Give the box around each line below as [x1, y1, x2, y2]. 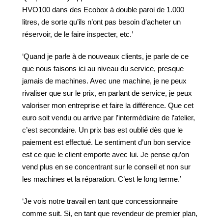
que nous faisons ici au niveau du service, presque [22, 64, 184, 73]
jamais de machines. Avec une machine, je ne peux [22, 77, 187, 85]
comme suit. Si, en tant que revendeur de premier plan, [22, 209, 197, 218]
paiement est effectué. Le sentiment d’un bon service [22, 138, 191, 146]
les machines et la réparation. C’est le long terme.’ [22, 175, 181, 183]
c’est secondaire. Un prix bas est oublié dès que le [22, 126, 183, 134]
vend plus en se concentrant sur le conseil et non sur [22, 163, 191, 171]
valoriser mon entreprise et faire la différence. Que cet [22, 101, 193, 110]
